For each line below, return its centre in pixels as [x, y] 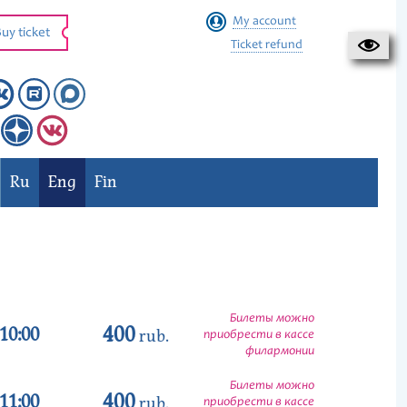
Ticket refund [266, 45]
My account [264, 22]
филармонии [280, 352]
